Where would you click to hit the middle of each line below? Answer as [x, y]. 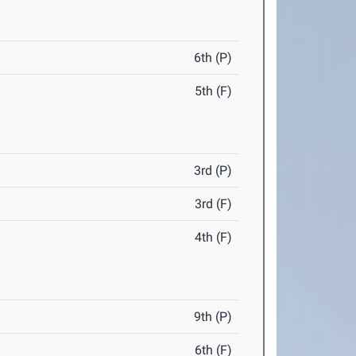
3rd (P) [213, 171]
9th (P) [213, 317]
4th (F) [214, 238]
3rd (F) [214, 204]
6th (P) [213, 58]
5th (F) [214, 91]
